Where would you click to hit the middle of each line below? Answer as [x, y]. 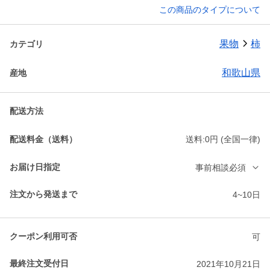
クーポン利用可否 [43, 237]
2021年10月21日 [228, 264]
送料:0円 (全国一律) [223, 140]
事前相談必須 [221, 167]
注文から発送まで [43, 194]
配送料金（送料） [43, 139]
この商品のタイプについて [210, 10]
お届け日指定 [35, 167]
